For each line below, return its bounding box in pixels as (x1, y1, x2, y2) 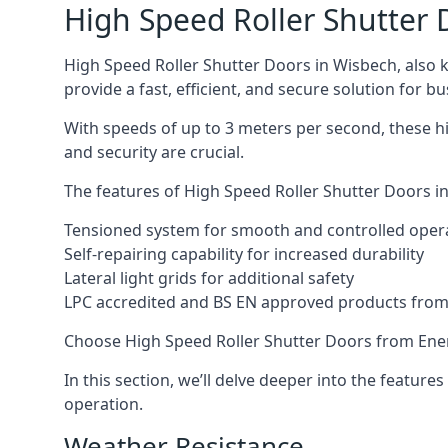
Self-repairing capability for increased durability (64, 243, 424, 265)
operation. (64, 393, 143, 415)
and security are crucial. (64, 141, 244, 163)
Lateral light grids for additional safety (64, 267, 354, 289)
